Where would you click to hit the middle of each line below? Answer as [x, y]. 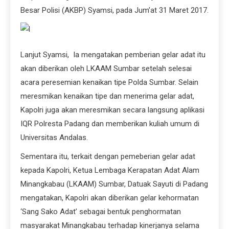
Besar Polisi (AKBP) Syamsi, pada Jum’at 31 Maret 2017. [114, 10]
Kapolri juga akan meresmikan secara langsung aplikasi [112, 110]
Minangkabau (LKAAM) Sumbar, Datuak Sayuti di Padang [114, 184]
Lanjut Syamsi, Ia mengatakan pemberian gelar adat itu [113, 54]
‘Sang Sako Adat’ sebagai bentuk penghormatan [101, 211]
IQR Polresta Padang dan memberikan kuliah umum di [110, 123]
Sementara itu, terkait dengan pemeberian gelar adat [108, 156]
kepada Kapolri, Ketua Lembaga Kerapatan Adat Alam [110, 170]
